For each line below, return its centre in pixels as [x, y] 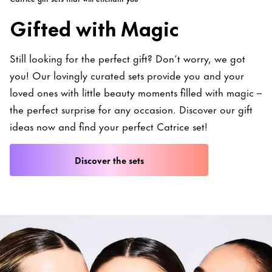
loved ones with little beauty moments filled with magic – [136, 91]
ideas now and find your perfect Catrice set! [109, 125]
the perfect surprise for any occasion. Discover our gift [131, 108]
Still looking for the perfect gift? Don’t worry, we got [127, 57]
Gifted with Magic [94, 27]
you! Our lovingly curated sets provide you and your [127, 74]
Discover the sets [109, 160]
